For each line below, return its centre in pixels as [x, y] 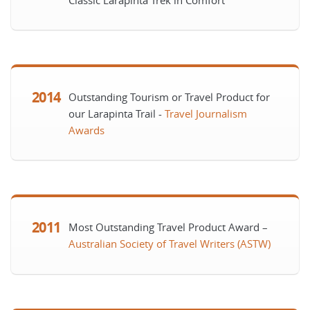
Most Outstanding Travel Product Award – [168, 227]
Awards [86, 130]
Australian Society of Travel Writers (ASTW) [170, 244]
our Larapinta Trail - [117, 113]
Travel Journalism [206, 113]
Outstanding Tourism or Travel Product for [169, 97]
